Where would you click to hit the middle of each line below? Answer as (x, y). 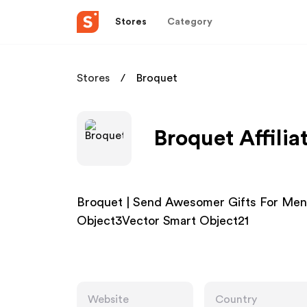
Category (190, 22)
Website (108, 299)
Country (236, 299)
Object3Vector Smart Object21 (163, 221)
